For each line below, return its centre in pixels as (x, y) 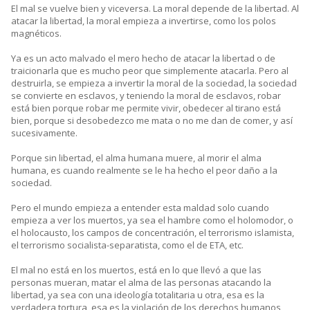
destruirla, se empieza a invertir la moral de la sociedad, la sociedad (154, 83)
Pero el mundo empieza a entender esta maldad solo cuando (140, 208)
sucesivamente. (44, 133)
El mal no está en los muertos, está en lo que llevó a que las (136, 270)
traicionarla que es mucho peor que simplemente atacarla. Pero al (150, 71)
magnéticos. (36, 34)
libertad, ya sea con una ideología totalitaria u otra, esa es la (138, 295)
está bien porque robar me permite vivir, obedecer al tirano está (146, 108)
